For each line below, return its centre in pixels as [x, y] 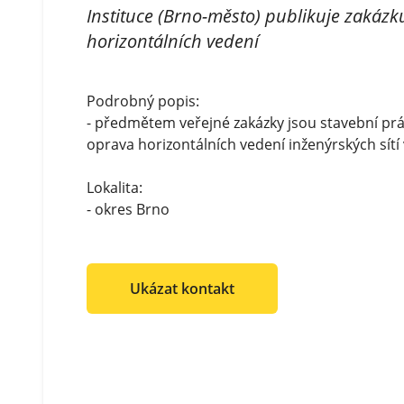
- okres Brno [128, 209]
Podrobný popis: [143, 101]
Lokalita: [115, 188]
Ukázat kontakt [182, 289]
